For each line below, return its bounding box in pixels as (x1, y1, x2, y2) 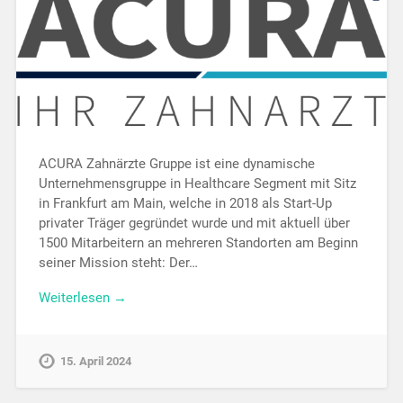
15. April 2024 (59, 354, 131, 369)
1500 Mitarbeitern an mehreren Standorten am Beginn (38, 234, 358, 251)
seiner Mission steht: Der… (38, 254, 198, 271)
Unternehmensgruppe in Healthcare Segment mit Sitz (38, 175, 356, 192)
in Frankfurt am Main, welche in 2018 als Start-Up (38, 194, 332, 211)
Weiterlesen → (38, 289, 127, 306)
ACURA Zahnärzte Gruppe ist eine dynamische (38, 155, 315, 172)
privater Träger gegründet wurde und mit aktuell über (38, 214, 350, 231)
